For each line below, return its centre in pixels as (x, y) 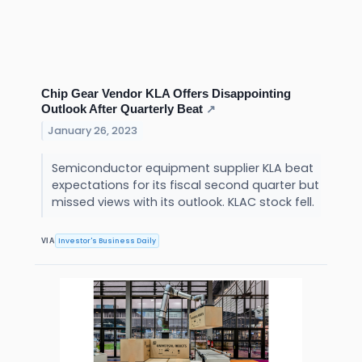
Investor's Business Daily (107, 240)
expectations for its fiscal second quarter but (185, 185)
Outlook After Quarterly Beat (122, 108)
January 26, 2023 (93, 130)
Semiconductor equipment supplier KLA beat (182, 168)
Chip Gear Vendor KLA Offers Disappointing (166, 93)
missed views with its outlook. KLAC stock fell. (184, 202)
